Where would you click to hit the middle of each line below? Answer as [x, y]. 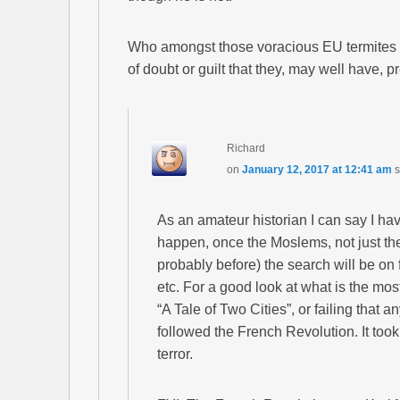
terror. [175, 354]
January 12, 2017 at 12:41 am [317, 170]
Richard [246, 149]
